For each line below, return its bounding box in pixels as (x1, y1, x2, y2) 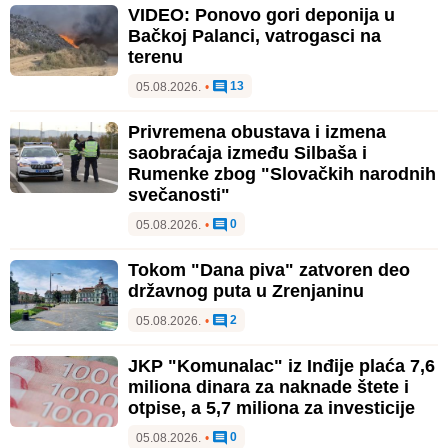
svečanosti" (128, 184, 230, 205)
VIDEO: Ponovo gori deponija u (128, 4, 395, 25)
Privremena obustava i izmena (128, 121, 386, 142)
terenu (128, 46, 183, 67)
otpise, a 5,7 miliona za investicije (128, 397, 415, 418)
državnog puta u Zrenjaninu (128, 280, 364, 301)
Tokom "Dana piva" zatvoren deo (128, 259, 410, 280)
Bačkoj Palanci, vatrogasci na (128, 25, 381, 46)
